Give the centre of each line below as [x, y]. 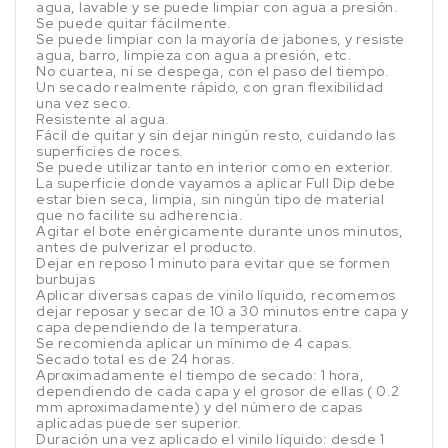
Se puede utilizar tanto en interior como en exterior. [215, 167]
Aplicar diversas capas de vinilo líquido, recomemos [216, 295]
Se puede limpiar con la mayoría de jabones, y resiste [220, 39]
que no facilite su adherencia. [139, 215]
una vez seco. [84, 103]
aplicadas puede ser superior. [139, 423]
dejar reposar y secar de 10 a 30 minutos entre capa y [222, 311]
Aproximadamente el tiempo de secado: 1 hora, [200, 375]
